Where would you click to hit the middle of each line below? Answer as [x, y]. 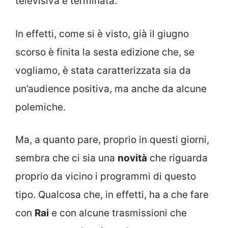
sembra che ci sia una [66, 158]
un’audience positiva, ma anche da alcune [111, 89]
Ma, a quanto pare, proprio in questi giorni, [112, 140]
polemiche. [40, 107]
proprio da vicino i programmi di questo [106, 177]
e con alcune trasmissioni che [118, 213]
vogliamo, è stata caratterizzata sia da [103, 70]
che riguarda [177, 158]
